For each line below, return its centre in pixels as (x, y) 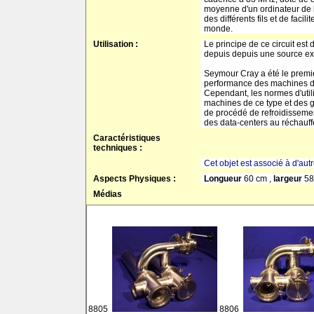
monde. (218, 29)
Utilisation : (116, 44)
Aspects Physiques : (135, 179)
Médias (108, 194)
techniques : (118, 148)
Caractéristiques (127, 138)
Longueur (224, 179)
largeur (289, 179)
